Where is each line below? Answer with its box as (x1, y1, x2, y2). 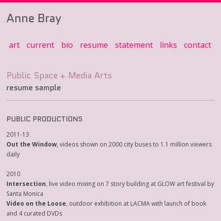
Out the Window (6, 140, 57, 148)
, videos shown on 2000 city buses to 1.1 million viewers (57, 140, 212, 148)
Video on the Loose (6, 199, 67, 208)
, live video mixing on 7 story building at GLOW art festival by (46, 180, 215, 188)
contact (184, 39, 212, 50)
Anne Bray (6, 9, 62, 27)
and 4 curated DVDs (6, 209, 63, 218)
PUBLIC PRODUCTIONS (6, 114, 83, 124)
